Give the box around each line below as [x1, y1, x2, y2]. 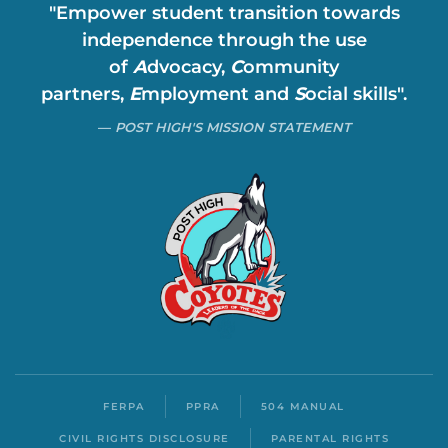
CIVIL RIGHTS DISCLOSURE [59, 432, 230, 446]
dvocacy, [147, 56, 230, 78]
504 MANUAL [260, 399, 345, 413]
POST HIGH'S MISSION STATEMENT [114, 119, 351, 135]
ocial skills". [305, 83, 407, 105]
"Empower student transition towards [48, 2, 400, 24]
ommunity [243, 56, 339, 78]
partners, [41, 83, 129, 105]
